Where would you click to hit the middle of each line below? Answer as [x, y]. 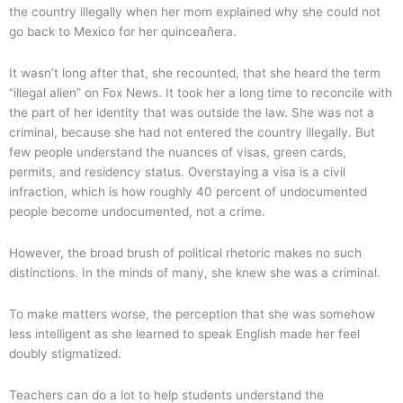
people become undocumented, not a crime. [139, 212]
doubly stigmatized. [67, 353]
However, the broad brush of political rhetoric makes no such [185, 253]
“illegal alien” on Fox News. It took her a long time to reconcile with [201, 93]
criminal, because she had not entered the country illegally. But [192, 133]
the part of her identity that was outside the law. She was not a [192, 113]
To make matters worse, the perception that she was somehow [192, 313]
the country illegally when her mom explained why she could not [195, 12]
